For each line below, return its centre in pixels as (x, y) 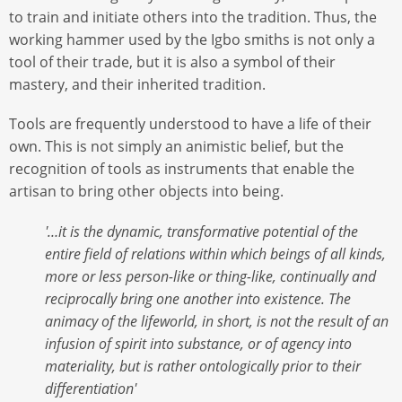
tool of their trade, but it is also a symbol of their (172, 62)
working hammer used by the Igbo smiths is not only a (192, 40)
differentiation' (91, 388)
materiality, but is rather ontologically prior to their (203, 366)
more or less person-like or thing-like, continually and (210, 276)
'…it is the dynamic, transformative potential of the (201, 231)
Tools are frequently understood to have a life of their (190, 124)
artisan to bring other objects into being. (146, 192)
